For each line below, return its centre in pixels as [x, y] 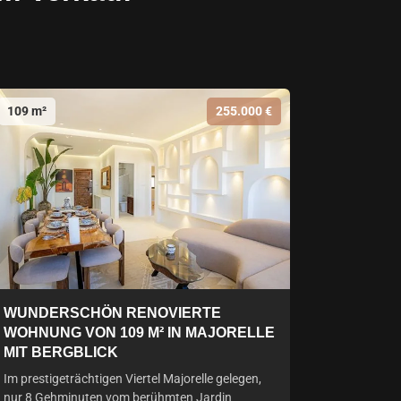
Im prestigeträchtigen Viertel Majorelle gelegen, [132, 379]
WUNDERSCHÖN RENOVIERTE [112, 313]
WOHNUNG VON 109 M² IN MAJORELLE [139, 333]
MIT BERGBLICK [61, 352]
